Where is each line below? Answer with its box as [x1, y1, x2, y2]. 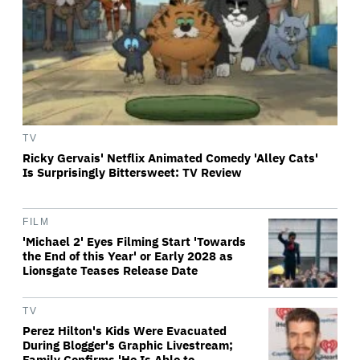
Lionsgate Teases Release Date [22, 263, 198, 278]
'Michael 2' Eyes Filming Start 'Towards [22, 234, 246, 249]
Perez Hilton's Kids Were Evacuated [22, 323, 227, 338]
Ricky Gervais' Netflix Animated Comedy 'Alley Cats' [22, 150, 318, 166]
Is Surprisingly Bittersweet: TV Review [22, 165, 242, 180]
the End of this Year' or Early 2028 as [22, 248, 233, 264]
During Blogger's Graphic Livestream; [22, 337, 233, 353]
